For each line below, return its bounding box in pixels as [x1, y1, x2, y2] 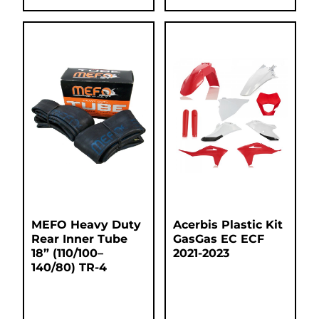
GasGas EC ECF [173, 232, 264, 246]
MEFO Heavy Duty [31, 218, 141, 232]
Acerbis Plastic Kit [173, 218, 283, 232]
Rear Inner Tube [31, 232, 127, 246]
